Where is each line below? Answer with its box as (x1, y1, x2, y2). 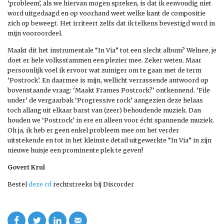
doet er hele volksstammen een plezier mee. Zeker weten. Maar (7, 56, 201, 64)
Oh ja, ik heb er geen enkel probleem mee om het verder (7, 126, 179, 134)
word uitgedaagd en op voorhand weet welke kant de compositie (7, 9, 205, 17)
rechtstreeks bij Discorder (51, 180, 134, 188)
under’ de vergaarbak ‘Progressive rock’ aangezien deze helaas (7, 96, 203, 104)
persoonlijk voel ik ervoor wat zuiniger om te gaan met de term (7, 66, 201, 74)
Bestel (7, 180, 28, 188)
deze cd (28, 180, 51, 188)
